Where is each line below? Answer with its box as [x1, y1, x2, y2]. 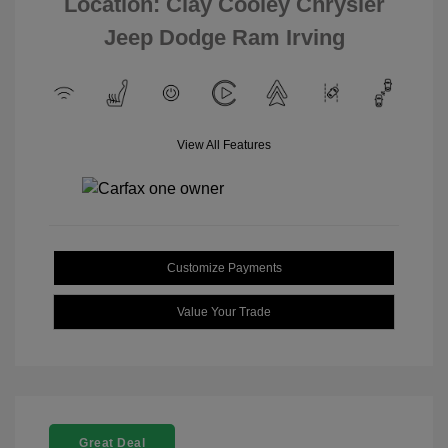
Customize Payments [166, 260, 282, 275]
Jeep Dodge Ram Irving [103, 24, 345, 50]
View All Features [177, 137, 271, 152]
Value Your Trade [177, 304, 271, 319]
